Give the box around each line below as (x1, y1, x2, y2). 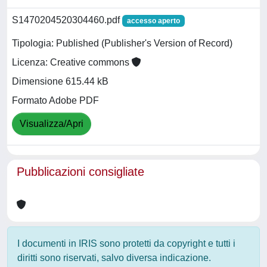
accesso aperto (126, 17, 180, 25)
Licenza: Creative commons (12, 57, 132, 68)
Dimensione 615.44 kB (12, 76, 108, 87)
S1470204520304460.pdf (12, 15, 122, 25)
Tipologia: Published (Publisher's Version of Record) (12, 38, 232, 49)
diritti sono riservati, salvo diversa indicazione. (17, 253, 211, 263)
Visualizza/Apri (20, 119, 83, 129)
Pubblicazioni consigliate (17, 165, 144, 178)
